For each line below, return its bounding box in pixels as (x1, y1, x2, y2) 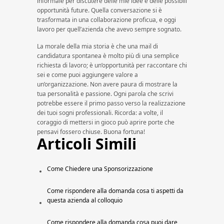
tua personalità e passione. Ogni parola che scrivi (37, 89, 173, 98)
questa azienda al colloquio (47, 196, 122, 204)
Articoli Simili (37, 133, 136, 154)
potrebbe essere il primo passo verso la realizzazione (37, 99, 185, 107)
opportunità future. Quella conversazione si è (37, 6, 162, 14)
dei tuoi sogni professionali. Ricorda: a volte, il (37, 108, 163, 117)
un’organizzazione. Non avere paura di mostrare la (37, 80, 177, 88)
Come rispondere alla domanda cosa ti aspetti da (47, 186, 183, 195)
